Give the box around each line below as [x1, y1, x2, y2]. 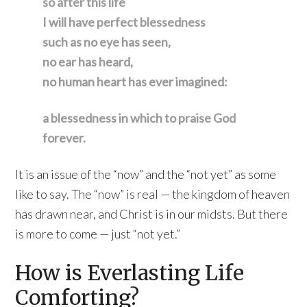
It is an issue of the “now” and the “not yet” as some [15, 167, 277, 182]
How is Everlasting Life [15, 260, 245, 286]
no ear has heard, [42, 54, 134, 69]
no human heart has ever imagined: [42, 74, 228, 89]
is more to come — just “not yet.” [15, 226, 181, 241]
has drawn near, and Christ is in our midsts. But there [15, 206, 288, 221]
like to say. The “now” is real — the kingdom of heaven [15, 186, 291, 201]
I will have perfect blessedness [42, 14, 206, 29]
